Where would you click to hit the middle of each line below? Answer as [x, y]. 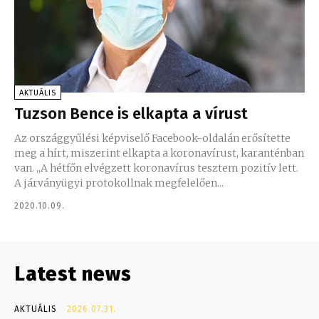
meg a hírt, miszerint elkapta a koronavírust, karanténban [159, 153]
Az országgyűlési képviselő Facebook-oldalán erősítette [152, 138]
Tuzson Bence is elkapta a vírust [131, 113]
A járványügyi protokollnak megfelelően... [119, 183]
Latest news [73, 273]
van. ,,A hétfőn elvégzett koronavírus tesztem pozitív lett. [25, 168]
